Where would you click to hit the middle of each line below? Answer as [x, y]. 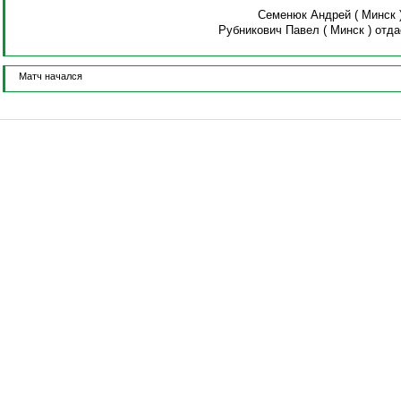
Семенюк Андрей [304, 15]
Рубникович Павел [269, 30]
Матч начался [50, 77]
